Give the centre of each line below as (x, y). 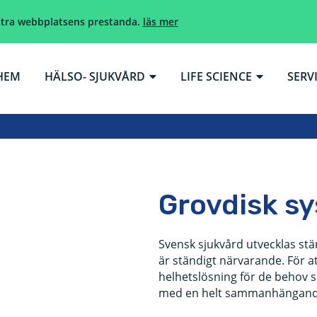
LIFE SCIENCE (216, 76)
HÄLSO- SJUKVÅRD (94, 76)
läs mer (160, 22)
